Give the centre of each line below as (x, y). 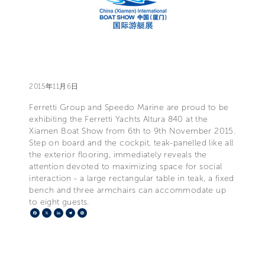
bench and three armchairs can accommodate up (127, 190)
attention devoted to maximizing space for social (126, 166)
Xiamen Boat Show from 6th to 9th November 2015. (132, 131)
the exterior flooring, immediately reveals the (118, 154)
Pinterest (105, 212)
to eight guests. (59, 202)
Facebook (61, 212)
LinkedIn (81, 212)
